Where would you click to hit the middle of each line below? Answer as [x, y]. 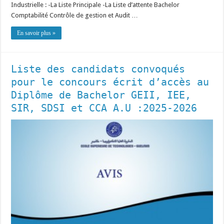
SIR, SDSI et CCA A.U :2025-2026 [104, 108]
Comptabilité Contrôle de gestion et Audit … [75, 15]
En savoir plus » [36, 33]
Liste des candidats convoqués [98, 69]
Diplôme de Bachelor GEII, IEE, [101, 95]
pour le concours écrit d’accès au [110, 82]
